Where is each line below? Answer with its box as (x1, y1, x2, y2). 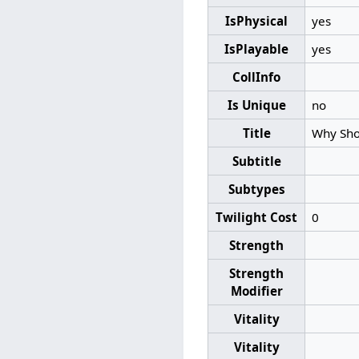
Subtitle (232, 152, 281, 169)
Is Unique (227, 96, 286, 113)
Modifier (230, 282, 283, 299)
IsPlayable (224, 40, 289, 57)
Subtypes (228, 180, 285, 197)
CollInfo (232, 68, 281, 85)
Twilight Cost (216, 208, 298, 225)
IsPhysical (225, 12, 288, 29)
